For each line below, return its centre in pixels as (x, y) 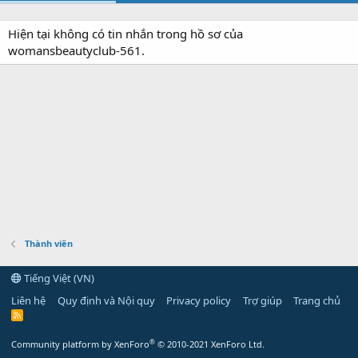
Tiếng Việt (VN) (58, 278)
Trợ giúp (262, 300)
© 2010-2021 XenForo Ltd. (211, 344)
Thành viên (48, 243)
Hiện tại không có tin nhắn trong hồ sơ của (125, 34)
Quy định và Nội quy (106, 300)
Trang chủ (317, 300)
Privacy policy (199, 300)
